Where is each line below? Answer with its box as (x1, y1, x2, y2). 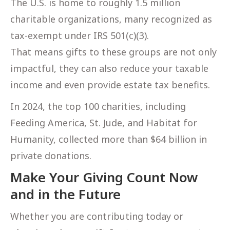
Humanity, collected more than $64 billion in (10, 132, 207, 145)
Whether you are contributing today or (10, 209, 183, 222)
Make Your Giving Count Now (10, 167, 198, 186)
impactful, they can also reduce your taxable (10, 62, 208, 74)
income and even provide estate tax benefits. (10, 78, 210, 91)
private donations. (10, 149, 91, 162)
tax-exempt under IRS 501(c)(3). (10, 29, 149, 42)
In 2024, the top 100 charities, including (10, 100, 186, 112)
